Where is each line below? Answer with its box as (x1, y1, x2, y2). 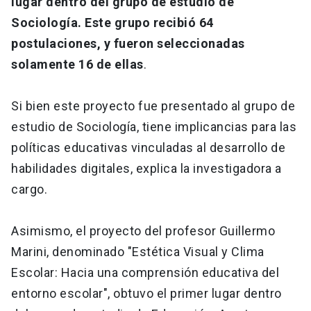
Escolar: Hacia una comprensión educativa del (11, 265, 279, 280)
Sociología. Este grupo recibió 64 (11, 15, 214, 31)
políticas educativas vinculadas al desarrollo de (11, 140, 285, 155)
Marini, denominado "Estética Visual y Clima (11, 244, 264, 260)
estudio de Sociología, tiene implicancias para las (11, 119, 296, 135)
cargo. (11, 182, 47, 197)
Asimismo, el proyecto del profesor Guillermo (11, 224, 275, 239)
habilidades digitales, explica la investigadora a (11, 161, 282, 176)
